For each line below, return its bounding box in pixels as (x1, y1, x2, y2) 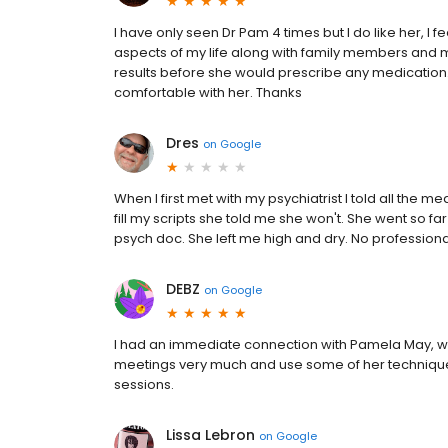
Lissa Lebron (166, 425, 255, 445)
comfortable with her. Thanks (114, 83, 302, 102)
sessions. (114, 375, 174, 394)
